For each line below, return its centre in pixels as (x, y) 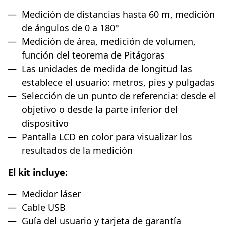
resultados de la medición (77, 150)
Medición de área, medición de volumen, (109, 41)
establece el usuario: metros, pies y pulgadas (118, 82)
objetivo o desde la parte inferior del (100, 109)
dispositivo (45, 123)
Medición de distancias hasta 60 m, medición (118, 14)
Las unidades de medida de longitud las (107, 68)
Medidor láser (51, 193)
